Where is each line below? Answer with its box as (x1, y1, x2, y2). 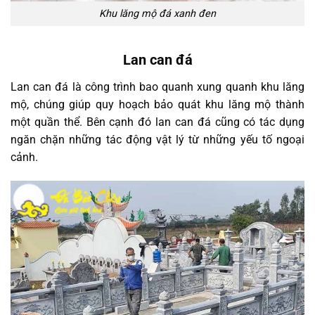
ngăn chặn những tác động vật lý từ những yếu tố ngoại (11, 132, 304, 146)
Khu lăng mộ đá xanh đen (99, 8, 216, 20)
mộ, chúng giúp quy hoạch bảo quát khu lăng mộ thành (11, 97, 304, 111)
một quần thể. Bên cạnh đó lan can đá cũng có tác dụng (11, 115, 304, 129)
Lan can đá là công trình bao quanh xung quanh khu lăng (11, 79, 304, 94)
